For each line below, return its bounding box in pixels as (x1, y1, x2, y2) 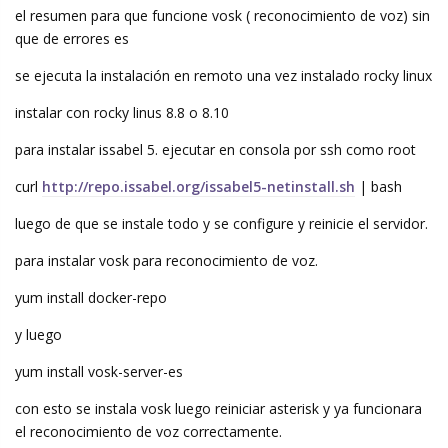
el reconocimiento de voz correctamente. (15, 422, 282, 442)
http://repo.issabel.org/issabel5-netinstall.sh (42, 177, 355, 197)
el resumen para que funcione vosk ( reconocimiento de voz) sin (15, 6, 430, 26)
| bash (355, 177, 402, 197)
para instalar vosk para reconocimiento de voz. (15, 251, 318, 271)
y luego (15, 325, 62, 345)
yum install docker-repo (15, 288, 167, 308)
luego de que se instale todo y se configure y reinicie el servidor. (15, 214, 428, 234)
